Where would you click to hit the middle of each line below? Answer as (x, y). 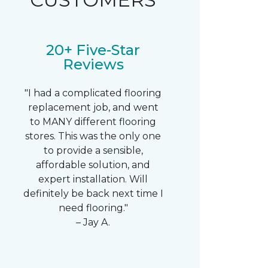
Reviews (93, 64)
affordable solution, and (93, 165)
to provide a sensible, (93, 150)
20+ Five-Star (93, 50)
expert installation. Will (93, 179)
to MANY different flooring (93, 122)
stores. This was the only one (93, 136)
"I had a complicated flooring (93, 93)
